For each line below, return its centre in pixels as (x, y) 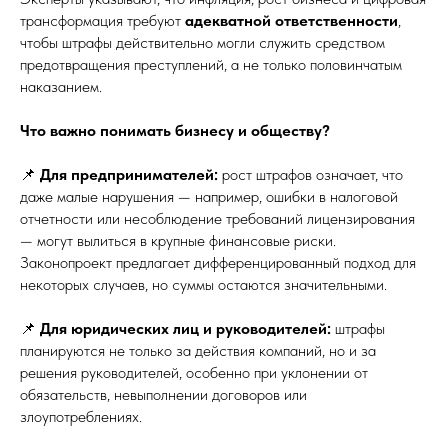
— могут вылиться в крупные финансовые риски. (178, 240)
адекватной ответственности (291, 20)
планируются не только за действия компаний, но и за (198, 350)
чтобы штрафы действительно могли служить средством (202, 42)
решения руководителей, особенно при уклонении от (194, 372)
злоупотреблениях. (81, 416)
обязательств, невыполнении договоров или (163, 394)
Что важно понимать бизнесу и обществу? (175, 130)
